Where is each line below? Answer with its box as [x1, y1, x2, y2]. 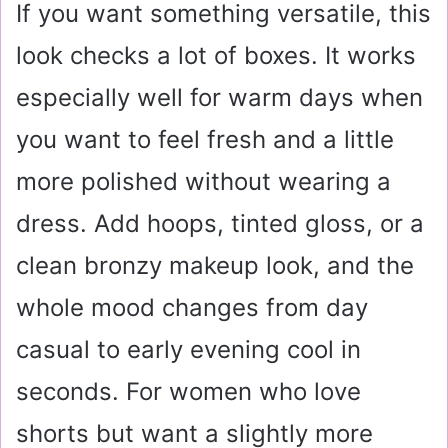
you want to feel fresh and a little [16, 125, 394, 155]
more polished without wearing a [16, 167, 391, 197]
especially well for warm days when [16, 83, 423, 113]
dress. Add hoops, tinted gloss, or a [16, 209, 424, 239]
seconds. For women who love [16, 377, 361, 407]
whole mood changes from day [16, 293, 368, 323]
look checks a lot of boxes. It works [16, 41, 416, 71]
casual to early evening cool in [16, 335, 361, 365]
